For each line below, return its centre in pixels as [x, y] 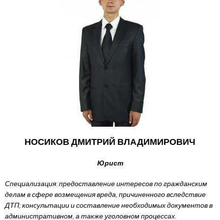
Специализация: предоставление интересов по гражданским [106, 184]
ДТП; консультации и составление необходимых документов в [109, 205]
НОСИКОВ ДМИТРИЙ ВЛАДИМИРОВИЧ [110, 142]
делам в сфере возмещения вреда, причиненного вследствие [105, 194]
